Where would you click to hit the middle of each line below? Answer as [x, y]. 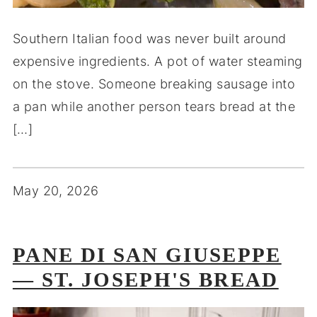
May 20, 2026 [56, 190]
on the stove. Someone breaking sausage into [154, 83]
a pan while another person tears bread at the [154, 106]
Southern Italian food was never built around [149, 38]
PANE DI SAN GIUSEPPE [147, 254]
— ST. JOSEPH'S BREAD [145, 279]
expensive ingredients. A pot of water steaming [157, 61]
